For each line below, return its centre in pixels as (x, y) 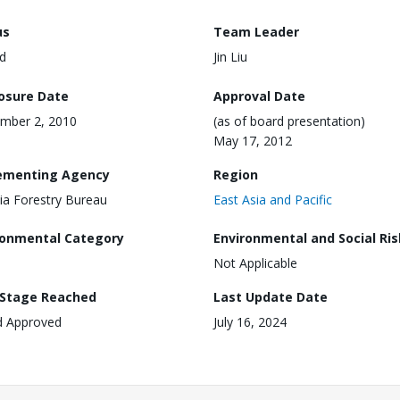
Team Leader (256, 32)
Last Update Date (271, 297)
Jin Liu (230, 57)
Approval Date (259, 96)
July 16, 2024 (250, 322)
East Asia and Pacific (273, 199)
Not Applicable (255, 263)
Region (236, 174)
